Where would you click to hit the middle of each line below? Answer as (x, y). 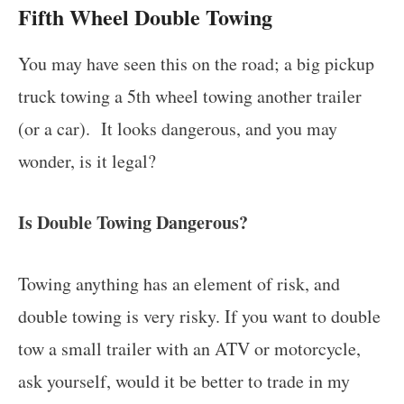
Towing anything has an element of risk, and (179, 283)
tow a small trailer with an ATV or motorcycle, (189, 348)
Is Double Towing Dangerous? (133, 222)
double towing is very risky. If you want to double (199, 316)
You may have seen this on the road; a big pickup (196, 63)
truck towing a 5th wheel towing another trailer (190, 96)
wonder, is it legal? (87, 161)
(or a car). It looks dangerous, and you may (178, 128)
